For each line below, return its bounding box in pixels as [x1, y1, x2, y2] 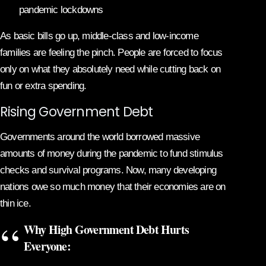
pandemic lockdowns [19, 4, 103, 15]
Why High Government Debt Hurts [24, 220, 189, 238]
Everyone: [24, 237, 71, 255]
